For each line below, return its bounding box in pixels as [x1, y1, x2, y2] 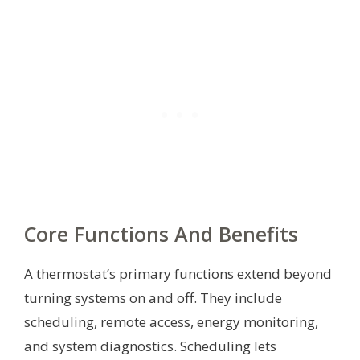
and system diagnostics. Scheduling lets [24, 336, 276, 355]
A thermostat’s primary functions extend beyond [24, 264, 332, 283]
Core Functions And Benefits [24, 219, 298, 247]
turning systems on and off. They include [24, 288, 282, 307]
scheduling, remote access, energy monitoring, [24, 312, 318, 331]
